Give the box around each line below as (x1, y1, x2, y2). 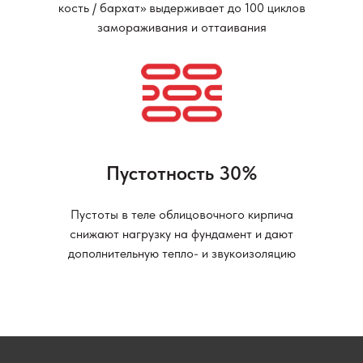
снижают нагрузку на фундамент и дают (70, 226, 293, 242)
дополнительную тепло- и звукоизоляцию (67, 246, 296, 262)
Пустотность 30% (105, 161, 258, 186)
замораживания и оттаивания (96, 19, 267, 35)
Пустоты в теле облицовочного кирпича (70, 207, 293, 223)
